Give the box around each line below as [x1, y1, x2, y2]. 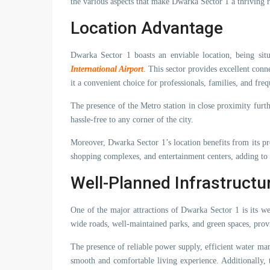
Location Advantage [71, 18, 223, 38]
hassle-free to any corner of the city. [71, 115, 193, 124]
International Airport [71, 64, 144, 74]
